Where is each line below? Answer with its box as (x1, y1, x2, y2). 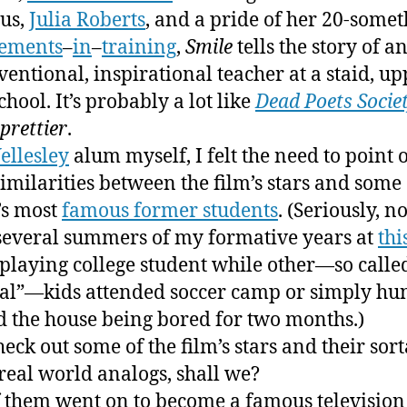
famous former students (62, 198, 278, 223)
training (102, 35, 176, 60)
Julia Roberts (29, 7, 145, 33)
